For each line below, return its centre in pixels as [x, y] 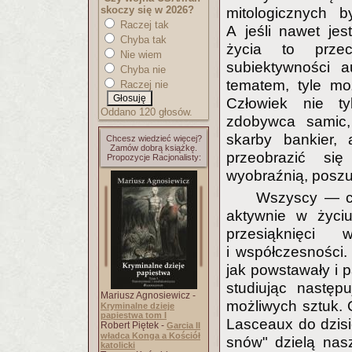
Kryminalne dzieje [137, 306]
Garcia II [183, 325]
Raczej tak [143, 25]
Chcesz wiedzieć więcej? [154, 138]
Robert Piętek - [134, 325]
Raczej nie [143, 84]
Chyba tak [142, 40]
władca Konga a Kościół [150, 335]
